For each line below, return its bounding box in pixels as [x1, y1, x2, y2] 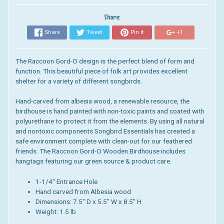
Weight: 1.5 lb [35, 207, 76, 215]
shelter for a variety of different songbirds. [15, 76, 142, 85]
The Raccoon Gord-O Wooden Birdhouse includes [37, 147, 185, 155]
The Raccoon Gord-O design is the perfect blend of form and [15, 56, 194, 65]
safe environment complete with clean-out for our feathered [15, 137, 192, 145]
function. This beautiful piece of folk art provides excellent [15, 66, 187, 75]
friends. [15, 147, 38, 155]
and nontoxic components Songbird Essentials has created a [15, 127, 195, 135]
